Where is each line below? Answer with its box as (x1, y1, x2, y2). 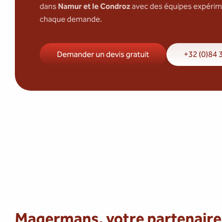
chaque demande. (40, 14, 102, 24)
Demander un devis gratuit (57, 50, 149, 59)
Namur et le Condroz (58, 1, 130, 11)
